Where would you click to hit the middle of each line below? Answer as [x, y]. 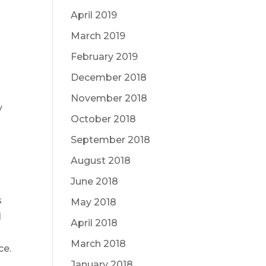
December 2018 [109, 77]
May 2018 [94, 202]
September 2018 [111, 140]
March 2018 [99, 244]
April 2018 [94, 223]
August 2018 [101, 161]
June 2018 [95, 181]
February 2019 [104, 57]
